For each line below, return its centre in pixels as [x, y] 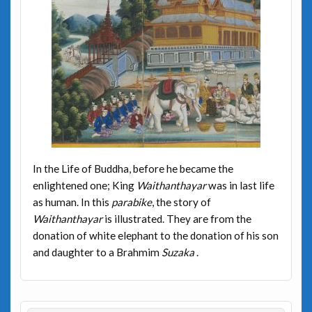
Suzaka [179, 252]
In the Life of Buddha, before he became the [133, 168]
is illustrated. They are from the [178, 218]
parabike [131, 202]
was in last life [240, 185]
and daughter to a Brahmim [97, 252]
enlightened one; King [84, 185]
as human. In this [72, 202]
